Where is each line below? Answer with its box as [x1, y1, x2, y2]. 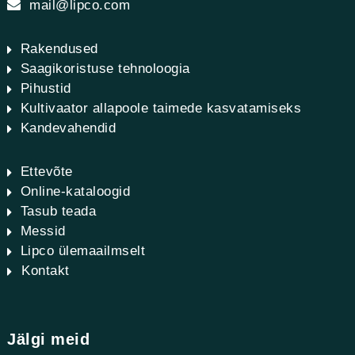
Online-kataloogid [20, 184, 130, 199]
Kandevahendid [20, 120, 116, 136]
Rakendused [20, 41, 98, 56]
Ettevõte [20, 164, 73, 179]
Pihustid [20, 81, 71, 96]
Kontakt [17, 263, 70, 278]
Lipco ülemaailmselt [20, 243, 145, 258]
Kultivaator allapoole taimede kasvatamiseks [20, 101, 301, 116]
